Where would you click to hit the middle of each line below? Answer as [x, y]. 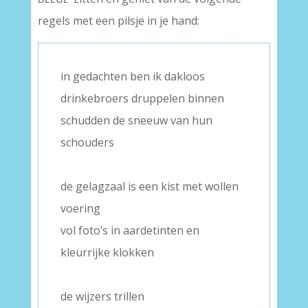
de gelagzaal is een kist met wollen [149, 187]
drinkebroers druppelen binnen [142, 99]
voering [80, 209]
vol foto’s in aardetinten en [130, 231]
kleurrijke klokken [107, 253]
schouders [87, 143]
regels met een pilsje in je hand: [118, 21]
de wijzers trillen [102, 297]
